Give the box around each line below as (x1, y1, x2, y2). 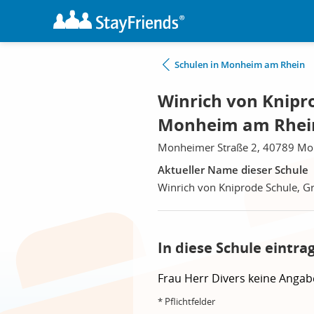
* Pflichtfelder (158, 295, 215, 308)
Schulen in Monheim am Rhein (175, 58, 305, 71)
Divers (212, 271, 248, 286)
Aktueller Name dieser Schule (158, 163, 308, 177)
